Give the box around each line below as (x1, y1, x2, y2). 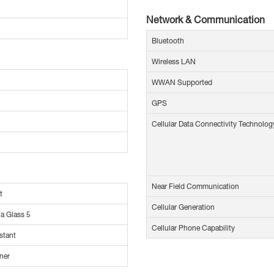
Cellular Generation (152, 202, 215, 212)
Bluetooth (152, 36, 184, 46)
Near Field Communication (152, 182, 239, 191)
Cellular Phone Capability (152, 223, 235, 233)
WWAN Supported (152, 78, 212, 87)
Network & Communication (146, 13, 265, 26)
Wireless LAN (152, 57, 196, 67)
